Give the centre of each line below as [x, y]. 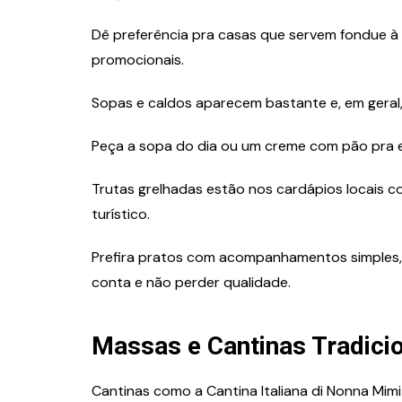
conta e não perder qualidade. [191, 282]
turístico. [121, 214]
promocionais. [138, 59]
